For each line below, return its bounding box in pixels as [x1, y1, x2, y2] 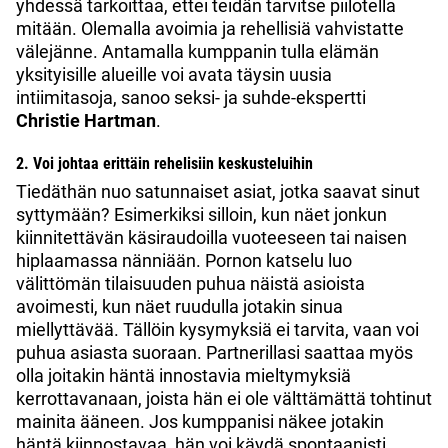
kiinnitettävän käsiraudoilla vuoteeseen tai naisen [16, 227, 407, 249]
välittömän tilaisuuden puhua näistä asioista [16, 273, 365, 295]
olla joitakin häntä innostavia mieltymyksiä [16, 365, 351, 387]
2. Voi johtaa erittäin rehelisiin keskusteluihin [16, 154, 313, 174]
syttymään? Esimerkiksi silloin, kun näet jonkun [16, 204, 387, 226]
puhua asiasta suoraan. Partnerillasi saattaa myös [16, 342, 413, 364]
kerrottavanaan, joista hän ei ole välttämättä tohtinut [16, 388, 432, 410]
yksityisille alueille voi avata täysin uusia [16, 64, 332, 86]
